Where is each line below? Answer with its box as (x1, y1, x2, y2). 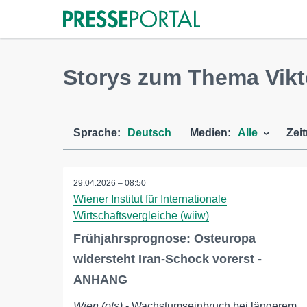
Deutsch (127, 127, 171, 138)
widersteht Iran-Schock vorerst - (73, 252, 262, 266)
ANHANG (73, 273, 127, 286)
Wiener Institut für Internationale (73, 193, 227, 205)
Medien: (190, 127, 231, 138)
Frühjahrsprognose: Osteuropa (73, 232, 256, 245)
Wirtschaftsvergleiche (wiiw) (73, 210, 209, 221)
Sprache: (73, 127, 121, 138)
